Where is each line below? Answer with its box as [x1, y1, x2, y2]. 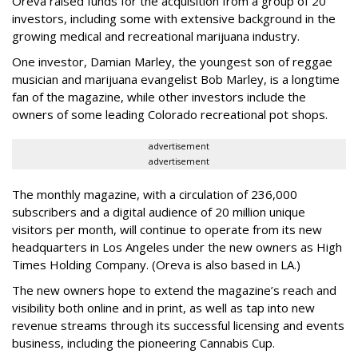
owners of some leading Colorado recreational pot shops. [12, 106, 328, 122]
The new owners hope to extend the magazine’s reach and [12, 282, 336, 298]
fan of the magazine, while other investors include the [12, 89, 306, 105]
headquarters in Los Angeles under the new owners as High [12, 239, 342, 255]
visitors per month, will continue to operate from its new [12, 221, 322, 237]
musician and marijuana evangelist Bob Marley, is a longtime [12, 71, 340, 87]
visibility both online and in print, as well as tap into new [12, 300, 315, 316]
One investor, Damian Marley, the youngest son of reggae [12, 54, 332, 70]
